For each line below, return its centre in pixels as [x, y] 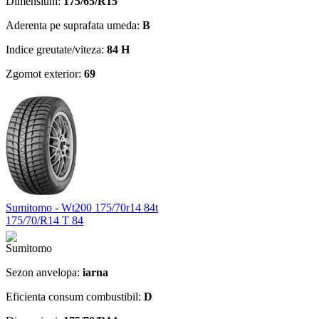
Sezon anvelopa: [44, 272]
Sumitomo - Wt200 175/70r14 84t [82, 207]
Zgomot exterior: [45, 73]
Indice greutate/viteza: [56, 49]
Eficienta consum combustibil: [75, 296]
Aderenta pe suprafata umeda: [74, 25]
